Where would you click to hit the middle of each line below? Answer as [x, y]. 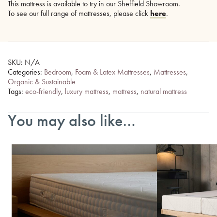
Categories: [26, 72]
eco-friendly [43, 91]
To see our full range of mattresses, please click [79, 13]
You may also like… [72, 120]
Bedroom [58, 72]
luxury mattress [87, 91]
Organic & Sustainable [42, 81]
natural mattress [164, 91]
